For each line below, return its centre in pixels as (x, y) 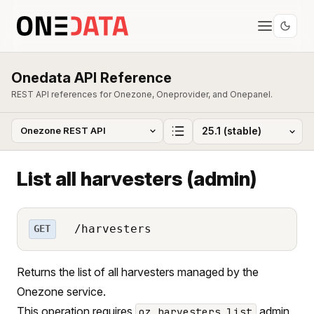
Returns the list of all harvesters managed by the (138, 272)
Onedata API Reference (91, 78)
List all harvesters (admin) (137, 178)
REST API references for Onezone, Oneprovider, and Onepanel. (142, 94)
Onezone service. (61, 291)
